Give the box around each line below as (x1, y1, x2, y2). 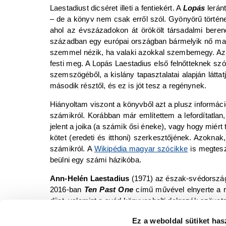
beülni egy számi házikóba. (50, 155, 141, 164)
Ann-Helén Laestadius (50, 174, 130, 183)
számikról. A (50, 144, 94, 153)
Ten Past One (84, 185, 133, 194)
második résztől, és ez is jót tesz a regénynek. (50, 81, 207, 90)
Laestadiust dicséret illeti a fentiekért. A (50, 3, 183, 12)
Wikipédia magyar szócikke (94, 144, 188, 153)
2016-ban (50, 185, 82, 194)
